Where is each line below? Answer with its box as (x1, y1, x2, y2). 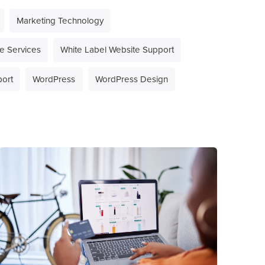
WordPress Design (95, 72, 168, 86)
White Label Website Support (60, 43, 174, 57)
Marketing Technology (16, 14, 104, 28)
